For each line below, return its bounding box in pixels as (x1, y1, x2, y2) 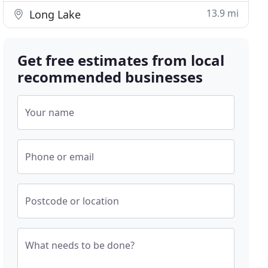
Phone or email (25, 150, 95, 163)
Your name (25, 106, 75, 119)
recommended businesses (17, 67, 203, 87)
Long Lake (26, 7, 81, 22)
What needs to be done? (25, 239, 135, 252)
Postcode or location (25, 194, 120, 208)
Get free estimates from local (17, 50, 225, 70)
